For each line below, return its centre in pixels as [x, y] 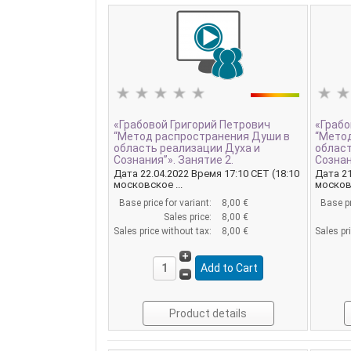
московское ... [148, 185]
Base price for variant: [166, 203]
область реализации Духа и [186, 148]
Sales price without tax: [163, 232]
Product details [208, 313]
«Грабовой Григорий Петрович [192, 125]
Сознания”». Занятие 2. [173, 160]
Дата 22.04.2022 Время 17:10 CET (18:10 [206, 174]
